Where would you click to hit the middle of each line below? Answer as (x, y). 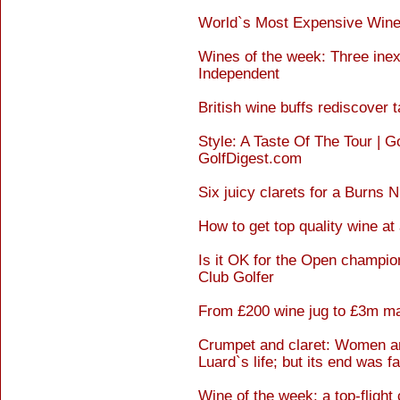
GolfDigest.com (250, 158)
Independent (239, 74)
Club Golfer (236, 277)
